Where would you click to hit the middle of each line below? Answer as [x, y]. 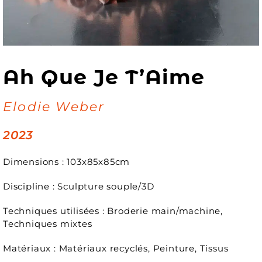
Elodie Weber [54, 107]
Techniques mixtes [48, 224]
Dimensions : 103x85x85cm [67, 162]
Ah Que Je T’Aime [104, 77]
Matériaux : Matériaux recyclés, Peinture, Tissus [116, 249]
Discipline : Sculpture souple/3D [79, 187]
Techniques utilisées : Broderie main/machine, [113, 211]
